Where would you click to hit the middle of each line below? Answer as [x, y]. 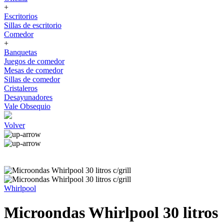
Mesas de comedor [33, 70]
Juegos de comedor [34, 61]
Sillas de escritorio [33, 25]
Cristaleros [21, 88]
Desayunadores [28, 97]
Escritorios [21, 16]
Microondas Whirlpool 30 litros [111, 213]
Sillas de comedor [32, 79]
